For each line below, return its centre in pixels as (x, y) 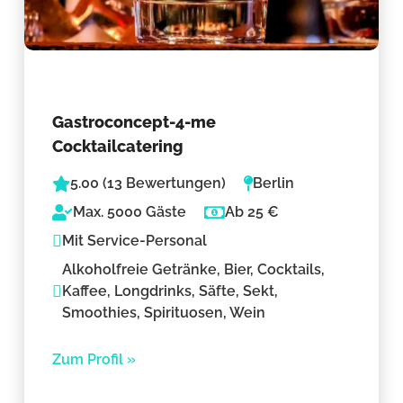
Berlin (274, 184)
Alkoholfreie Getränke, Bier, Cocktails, (194, 270)
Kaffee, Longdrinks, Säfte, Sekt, (170, 291)
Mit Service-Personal (135, 241)
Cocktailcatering (118, 147)
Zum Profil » (94, 360)
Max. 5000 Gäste (130, 212)
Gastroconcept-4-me (134, 122)
